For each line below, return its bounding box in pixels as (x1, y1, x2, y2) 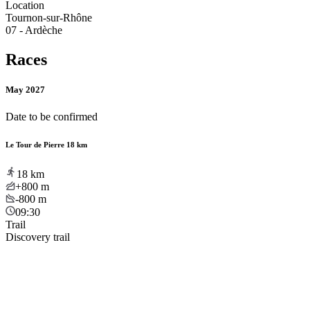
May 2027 (6, 84, 45, 95)
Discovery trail (6, 231, 70, 243)
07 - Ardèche (6, 24, 62, 36)
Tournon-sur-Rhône (6, 11, 92, 24)
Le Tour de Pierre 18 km (6, 140, 87, 149)
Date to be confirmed (6, 111, 98, 123)
